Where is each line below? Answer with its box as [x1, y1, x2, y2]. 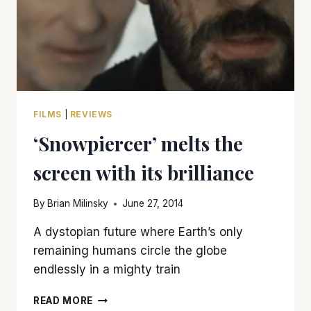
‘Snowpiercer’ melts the [33, 130, 243, 156]
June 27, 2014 [122, 198, 184, 210]
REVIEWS [69, 108, 112, 119]
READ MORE [33, 295, 94, 307]
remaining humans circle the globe [33, 244, 227, 258]
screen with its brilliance [33, 159, 254, 185]
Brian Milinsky [47, 198, 109, 210]
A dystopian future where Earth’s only [33, 225, 243, 239]
